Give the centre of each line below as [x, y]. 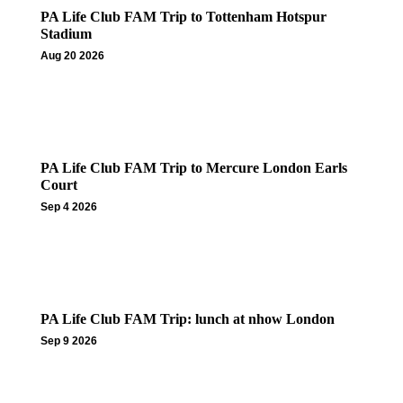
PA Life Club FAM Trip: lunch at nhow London [188, 319]
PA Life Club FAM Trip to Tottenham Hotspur [184, 17]
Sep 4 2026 [69, 207]
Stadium [66, 34]
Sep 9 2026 [69, 341]
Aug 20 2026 [72, 56]
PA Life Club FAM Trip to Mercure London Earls [194, 168]
